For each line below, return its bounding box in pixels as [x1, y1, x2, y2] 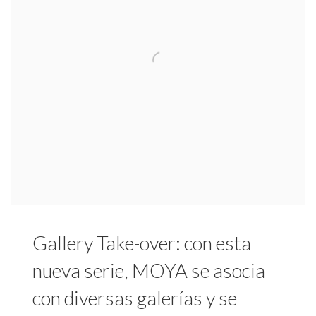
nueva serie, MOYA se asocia [32, 258, 265, 282]
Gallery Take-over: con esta [32, 231, 251, 255]
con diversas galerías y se [32, 286, 237, 310]
